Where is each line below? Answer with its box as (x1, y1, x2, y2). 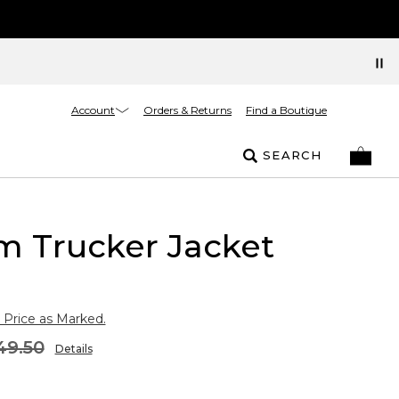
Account (71, 102, 115, 117)
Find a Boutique (246, 103, 327, 117)
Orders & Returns (143, 103, 232, 117)
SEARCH (263, 148, 322, 162)
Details (54, 342, 93, 355)
